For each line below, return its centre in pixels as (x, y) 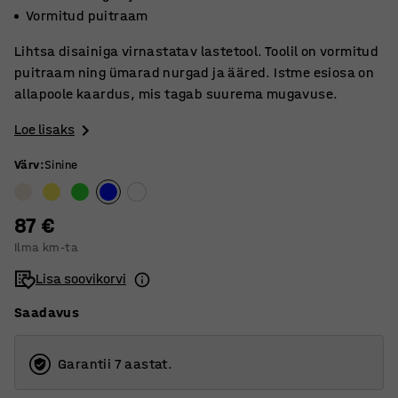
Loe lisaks (44, 129)
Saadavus (47, 313)
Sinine (61, 165)
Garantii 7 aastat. (115, 364)
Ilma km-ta (46, 248)
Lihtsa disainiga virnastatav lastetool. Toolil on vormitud (197, 51)
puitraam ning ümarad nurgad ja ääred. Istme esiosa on (195, 72)
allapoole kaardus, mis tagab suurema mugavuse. (176, 94)
